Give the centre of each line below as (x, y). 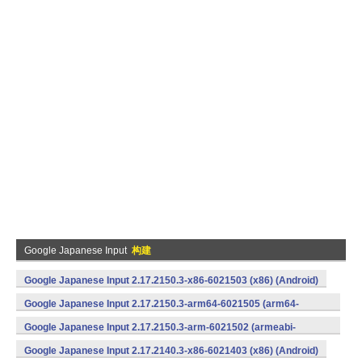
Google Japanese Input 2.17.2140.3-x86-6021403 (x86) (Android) (171, 351)
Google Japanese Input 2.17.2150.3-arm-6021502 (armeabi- (160, 327)
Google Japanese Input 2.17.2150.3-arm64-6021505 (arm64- (162, 304)
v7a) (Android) (57, 345)
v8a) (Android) (57, 322)
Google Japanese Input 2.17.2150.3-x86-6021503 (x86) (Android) (171, 280)
